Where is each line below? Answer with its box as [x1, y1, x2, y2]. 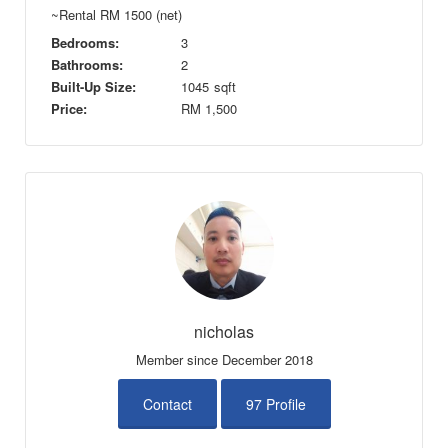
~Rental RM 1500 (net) [51, 5, 182, 25]
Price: [51, 99, 87, 119]
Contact [142, 393, 192, 414]
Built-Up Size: [51, 77, 136, 97]
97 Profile [245, 393, 306, 414]
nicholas [194, 319, 254, 343]
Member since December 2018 [135, 349, 313, 369]
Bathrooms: [51, 55, 123, 75]
